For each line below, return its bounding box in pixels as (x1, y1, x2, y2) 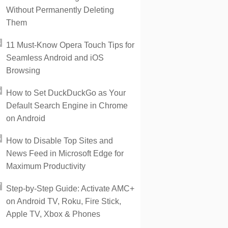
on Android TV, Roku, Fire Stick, (6, 197, 121, 206)
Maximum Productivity (6, 162, 85, 170)
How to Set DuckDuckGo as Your (6, 89, 126, 97)
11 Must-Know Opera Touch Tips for (6, 41, 134, 49)
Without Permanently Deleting (6, 6, 114, 14)
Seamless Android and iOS (6, 53, 104, 62)
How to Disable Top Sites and (6, 136, 113, 145)
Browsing (6, 66, 40, 75)
